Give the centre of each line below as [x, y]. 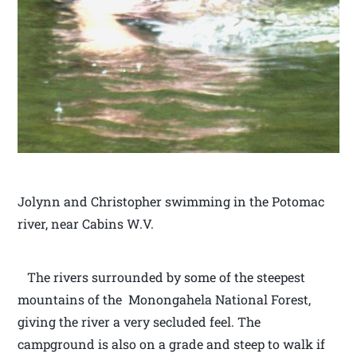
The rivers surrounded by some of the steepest [162, 277]
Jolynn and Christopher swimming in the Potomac [171, 201]
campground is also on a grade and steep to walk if [172, 343]
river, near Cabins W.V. [86, 223]
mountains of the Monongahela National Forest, [165, 299]
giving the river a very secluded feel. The [139, 321]
